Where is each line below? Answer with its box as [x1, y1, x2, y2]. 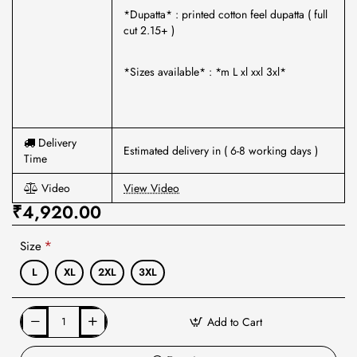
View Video [124, 180, 179, 196]
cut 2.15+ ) [124, 22, 178, 38]
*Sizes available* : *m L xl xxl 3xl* [124, 64, 286, 80]
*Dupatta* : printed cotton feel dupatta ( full [124, 6, 328, 22]
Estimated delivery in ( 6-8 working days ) [124, 143, 318, 159]
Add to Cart [206, 314, 262, 330]
